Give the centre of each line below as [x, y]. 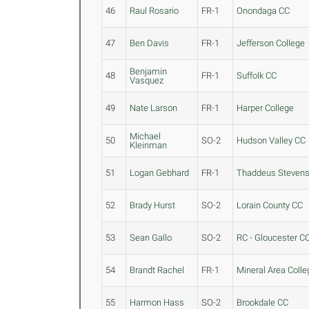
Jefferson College [271, 43]
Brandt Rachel [157, 270]
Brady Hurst [153, 205]
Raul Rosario [154, 11]
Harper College [266, 108]
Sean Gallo [151, 238]
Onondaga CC [263, 11]
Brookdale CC [263, 302]
